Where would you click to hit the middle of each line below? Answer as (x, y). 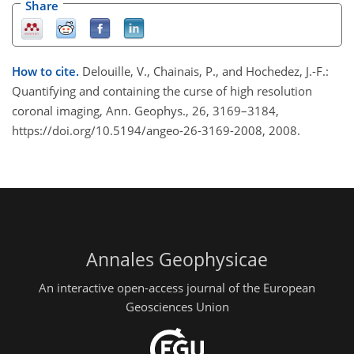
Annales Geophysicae (177, 260)
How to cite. (47, 72)
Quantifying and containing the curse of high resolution (162, 91)
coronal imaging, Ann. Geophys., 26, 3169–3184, (145, 111)
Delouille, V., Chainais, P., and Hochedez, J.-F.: (205, 72)
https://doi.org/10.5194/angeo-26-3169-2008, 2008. (156, 131)
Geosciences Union (177, 306)
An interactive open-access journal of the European (177, 287)
